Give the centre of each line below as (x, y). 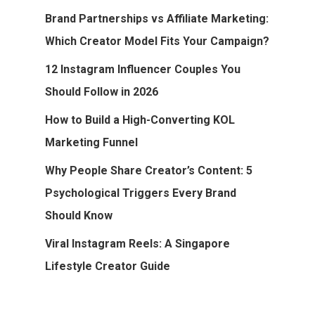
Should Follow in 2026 (102, 91)
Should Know (79, 215)
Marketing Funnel (91, 142)
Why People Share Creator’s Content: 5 (149, 170)
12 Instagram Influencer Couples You (143, 69)
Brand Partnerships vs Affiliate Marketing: (157, 18)
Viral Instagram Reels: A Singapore (137, 243)
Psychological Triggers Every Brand (141, 193)
